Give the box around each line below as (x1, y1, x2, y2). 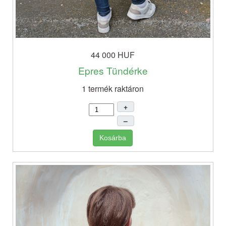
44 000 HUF (91, 49, 135, 61)
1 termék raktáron (82, 83, 144, 95)
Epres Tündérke (78, 64, 148, 78)
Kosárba (99, 134, 127, 142)
